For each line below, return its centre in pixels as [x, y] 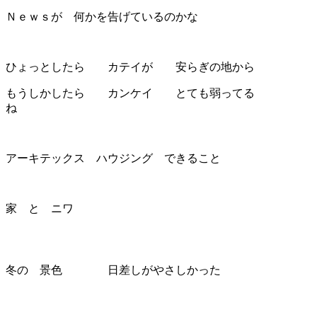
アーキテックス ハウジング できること [113, 158]
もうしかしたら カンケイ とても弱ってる [130, 93]
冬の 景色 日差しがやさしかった [113, 270]
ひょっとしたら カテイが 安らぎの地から [130, 67]
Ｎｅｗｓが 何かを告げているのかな [102, 16]
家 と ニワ [40, 208]
